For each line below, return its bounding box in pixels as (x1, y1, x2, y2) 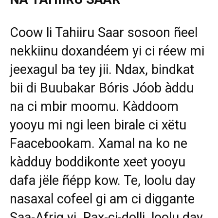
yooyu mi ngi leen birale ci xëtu (10, 117, 186, 133)
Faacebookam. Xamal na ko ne (10, 136, 187, 151)
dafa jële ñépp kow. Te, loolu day (10, 173, 196, 188)
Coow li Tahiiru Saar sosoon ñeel (10, 25, 198, 40)
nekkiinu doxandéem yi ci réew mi (10, 43, 204, 59)
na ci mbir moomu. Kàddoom (10, 99, 179, 114)
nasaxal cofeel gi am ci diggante (10, 191, 195, 207)
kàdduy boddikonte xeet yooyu (10, 154, 185, 170)
